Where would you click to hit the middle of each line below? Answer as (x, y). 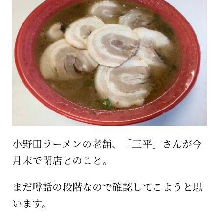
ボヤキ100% (36, 46)
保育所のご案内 (42, 14)
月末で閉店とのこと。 (62, 160)
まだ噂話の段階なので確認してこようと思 (108, 186)
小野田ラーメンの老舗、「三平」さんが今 (107, 143)
